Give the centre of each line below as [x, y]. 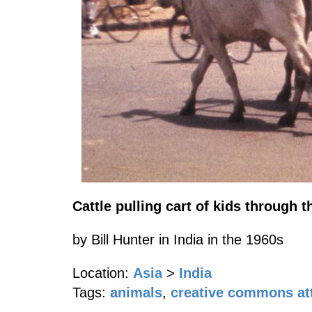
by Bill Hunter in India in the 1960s [178, 240]
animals [136, 292]
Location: [101, 273]
